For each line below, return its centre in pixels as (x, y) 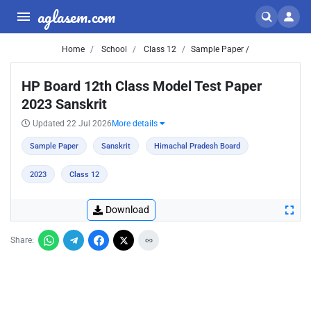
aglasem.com (76, 16)
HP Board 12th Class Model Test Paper (142, 86)
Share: (22, 240)
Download (127, 210)
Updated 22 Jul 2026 (72, 124)
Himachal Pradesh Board (197, 146)
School (113, 49)
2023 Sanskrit (64, 104)
